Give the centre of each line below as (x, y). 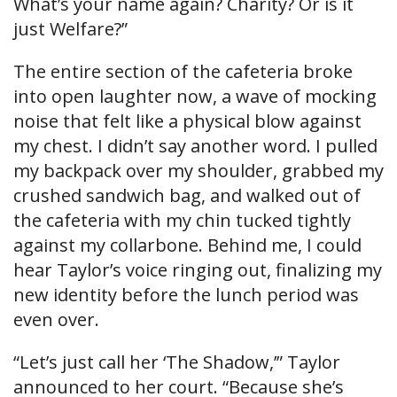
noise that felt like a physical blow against (187, 121)
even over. (56, 320)
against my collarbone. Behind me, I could (187, 245)
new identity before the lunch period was (186, 295)
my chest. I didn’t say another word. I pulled (195, 146)
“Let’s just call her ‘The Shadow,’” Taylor (177, 362)
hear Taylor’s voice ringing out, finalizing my (198, 270)
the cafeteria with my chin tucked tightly (182, 221)
